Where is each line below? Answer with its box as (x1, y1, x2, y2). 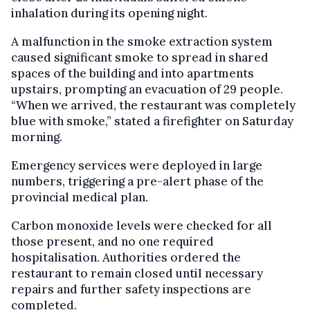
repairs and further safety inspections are (11, 281, 251, 297)
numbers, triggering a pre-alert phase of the (11, 173, 264, 189)
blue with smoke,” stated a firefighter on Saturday (11, 113, 293, 129)
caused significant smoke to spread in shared (11, 49, 268, 65)
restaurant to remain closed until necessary (11, 265, 263, 281)
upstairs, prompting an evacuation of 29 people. (11, 81, 283, 97)
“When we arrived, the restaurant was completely (11, 97, 295, 113)
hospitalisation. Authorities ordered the (11, 249, 241, 265)
